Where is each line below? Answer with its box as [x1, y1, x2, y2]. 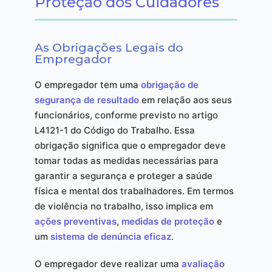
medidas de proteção [121, 215, 214, 227]
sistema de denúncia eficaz [50, 230, 171, 242]
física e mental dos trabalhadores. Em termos [34, 185, 234, 197]
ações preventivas [34, 215, 117, 227]
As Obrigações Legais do [34, 39, 183, 55]
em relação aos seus [138, 93, 232, 106]
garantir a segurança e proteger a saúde [34, 169, 212, 182]
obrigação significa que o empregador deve [34, 139, 226, 151]
